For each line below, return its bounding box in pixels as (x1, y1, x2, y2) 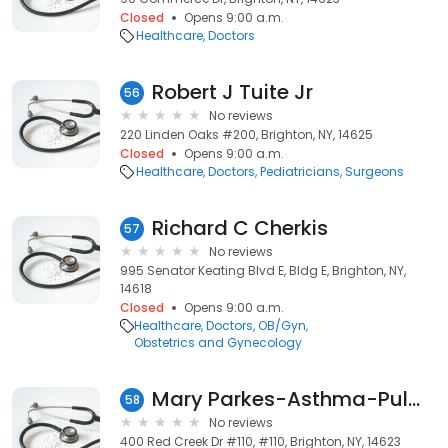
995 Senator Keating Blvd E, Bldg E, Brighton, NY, (120, 262, 406, 279)
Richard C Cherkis (152, 214, 328, 242)
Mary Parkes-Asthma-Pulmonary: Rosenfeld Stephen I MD (408, 385, 420, 413)
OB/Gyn (258, 317, 306, 334)
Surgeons (345, 163, 404, 180)
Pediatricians (260, 163, 340, 180)
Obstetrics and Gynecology (134, 334, 302, 351)
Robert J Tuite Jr (152, 78, 313, 106)
